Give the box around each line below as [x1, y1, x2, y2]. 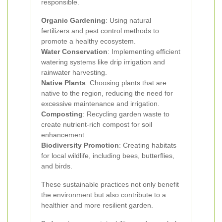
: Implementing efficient [108, 48, 180, 55]
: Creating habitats [119, 141, 176, 149]
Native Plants [41, 79, 86, 87]
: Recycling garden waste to [83, 110, 169, 118]
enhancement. [41, 131, 86, 139]
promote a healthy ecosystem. [41, 37, 136, 45]
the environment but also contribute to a [41, 191, 166, 199]
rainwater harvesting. [41, 68, 107, 76]
